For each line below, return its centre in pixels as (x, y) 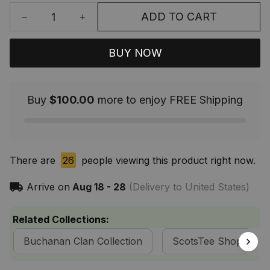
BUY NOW (135, 53)
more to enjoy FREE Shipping (169, 100)
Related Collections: (61, 220)
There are (34, 161)
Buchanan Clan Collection (83, 241)
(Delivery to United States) (187, 187)
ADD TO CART (179, 17)
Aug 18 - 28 (99, 187)
